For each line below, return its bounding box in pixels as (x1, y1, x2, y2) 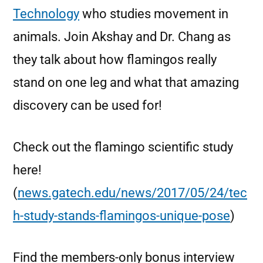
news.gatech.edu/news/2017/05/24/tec (18, 186, 247, 200)
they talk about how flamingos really (13, 52, 217, 67)
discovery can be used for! (13, 98, 162, 113)
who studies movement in (79, 6, 228, 21)
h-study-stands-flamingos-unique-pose (13, 208, 230, 223)
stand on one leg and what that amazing (13, 75, 239, 90)
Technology (13, 6, 79, 21)
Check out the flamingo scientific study (13, 140, 233, 154)
